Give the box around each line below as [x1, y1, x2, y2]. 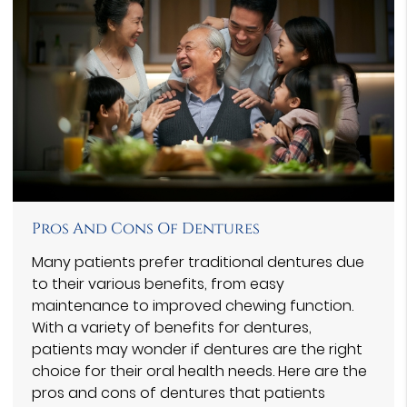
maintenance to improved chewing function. [32, 294, 353, 316]
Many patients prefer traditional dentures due [32, 251, 364, 273]
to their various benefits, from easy [32, 273, 284, 294]
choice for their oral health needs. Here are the [32, 360, 367, 382]
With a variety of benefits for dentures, [32, 316, 312, 338]
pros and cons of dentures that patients [32, 382, 325, 403]
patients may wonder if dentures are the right [32, 338, 362, 360]
